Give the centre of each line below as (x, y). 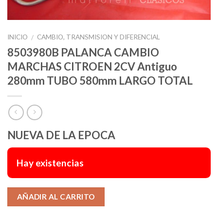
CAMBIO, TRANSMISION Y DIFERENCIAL (99, 37)
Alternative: (132, 193)
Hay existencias (50, 163)
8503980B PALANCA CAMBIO (83, 53)
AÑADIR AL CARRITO (56, 196)
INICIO (18, 37)
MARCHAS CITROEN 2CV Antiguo (92, 67)
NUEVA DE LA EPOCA (61, 135)
